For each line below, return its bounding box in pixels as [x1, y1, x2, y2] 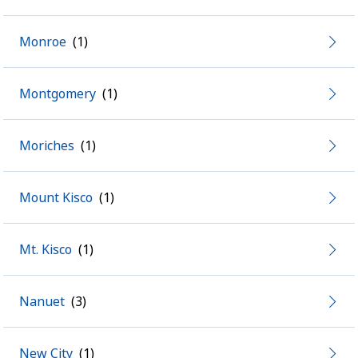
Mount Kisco [19, 189, 93, 206]
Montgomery [19, 85, 96, 102]
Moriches [19, 137, 74, 154]
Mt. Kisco [19, 241, 72, 258]
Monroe [19, 33, 66, 50]
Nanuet [19, 292, 65, 310]
